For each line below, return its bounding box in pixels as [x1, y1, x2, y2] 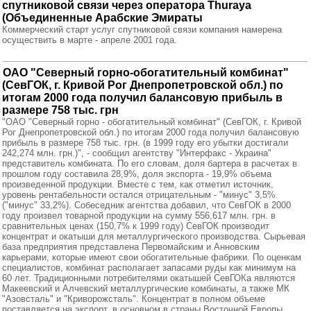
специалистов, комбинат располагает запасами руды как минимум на [2, 262, 296, 273]
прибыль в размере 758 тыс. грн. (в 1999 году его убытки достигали [2, 137, 288, 148]
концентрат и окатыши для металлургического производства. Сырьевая [2, 231, 305, 242]
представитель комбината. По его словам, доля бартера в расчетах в [2, 158, 297, 169]
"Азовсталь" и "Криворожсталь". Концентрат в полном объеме [2, 294, 265, 304]
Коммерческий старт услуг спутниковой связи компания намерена [2, 24, 282, 35]
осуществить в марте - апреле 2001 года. [2, 35, 177, 45]
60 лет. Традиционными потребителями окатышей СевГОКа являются [2, 273, 295, 283]
